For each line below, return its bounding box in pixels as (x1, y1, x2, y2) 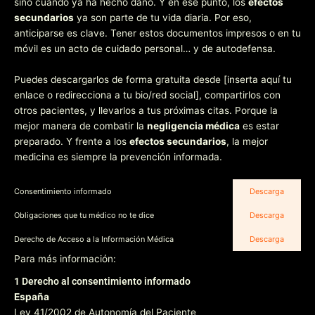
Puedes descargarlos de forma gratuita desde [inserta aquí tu (14, 73, 292, 85)
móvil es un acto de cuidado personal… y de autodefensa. (14, 42, 276, 54)
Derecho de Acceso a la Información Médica (14, 234, 174, 245)
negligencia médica (147, 120, 240, 131)
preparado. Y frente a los (14, 135, 129, 147)
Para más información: (14, 253, 116, 265)
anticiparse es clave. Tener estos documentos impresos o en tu (14, 27, 301, 39)
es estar (240, 120, 279, 131)
